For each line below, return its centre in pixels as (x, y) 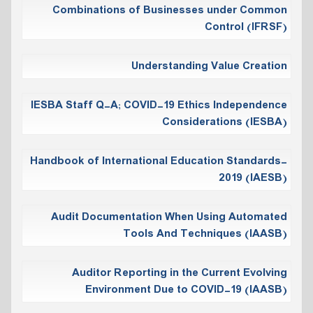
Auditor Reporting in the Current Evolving (180, 273)
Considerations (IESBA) (225, 122)
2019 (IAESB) (253, 178)
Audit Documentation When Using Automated (169, 217)
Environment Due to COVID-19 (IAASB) (186, 290)
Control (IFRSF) (246, 27)
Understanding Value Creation (209, 66)
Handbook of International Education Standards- (159, 161)
